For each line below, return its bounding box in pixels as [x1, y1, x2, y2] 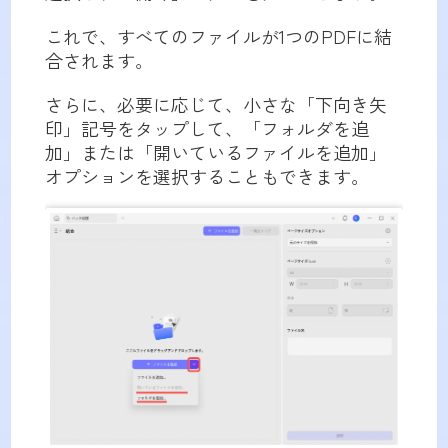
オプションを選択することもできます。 [44, 162, 369, 189]
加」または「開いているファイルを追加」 [44, 138, 387, 165]
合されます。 [44, 46, 153, 73]
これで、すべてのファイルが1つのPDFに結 [44, 22, 392, 49]
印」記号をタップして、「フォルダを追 [44, 114, 369, 141]
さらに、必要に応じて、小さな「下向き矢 [44, 90, 387, 117]
